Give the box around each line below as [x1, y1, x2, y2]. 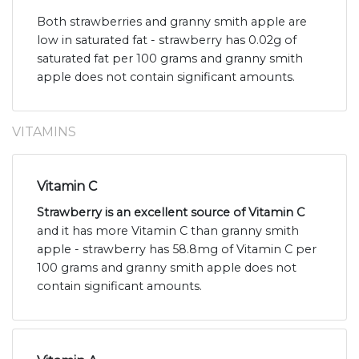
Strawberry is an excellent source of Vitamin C [37, 205, 305, 220]
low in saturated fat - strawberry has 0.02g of [37, 33, 296, 48]
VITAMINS [12, 124, 76, 140]
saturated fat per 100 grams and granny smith [37, 51, 303, 67]
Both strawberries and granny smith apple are [37, 14, 307, 30]
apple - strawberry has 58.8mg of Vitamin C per [37, 242, 317, 257]
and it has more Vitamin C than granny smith [37, 224, 299, 239]
